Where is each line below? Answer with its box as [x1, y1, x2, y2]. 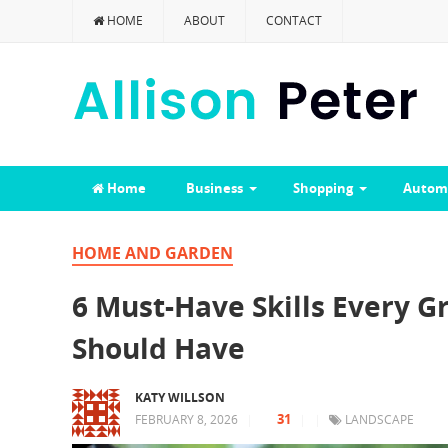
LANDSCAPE [345, 411, 414, 428]
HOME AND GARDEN [72, 242, 233, 264]
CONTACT [266, 12, 322, 29]
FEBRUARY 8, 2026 [135, 411, 238, 428]
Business [186, 179, 243, 197]
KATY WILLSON [135, 389, 225, 406]
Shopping [293, 179, 353, 197]
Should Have [72, 329, 245, 367]
